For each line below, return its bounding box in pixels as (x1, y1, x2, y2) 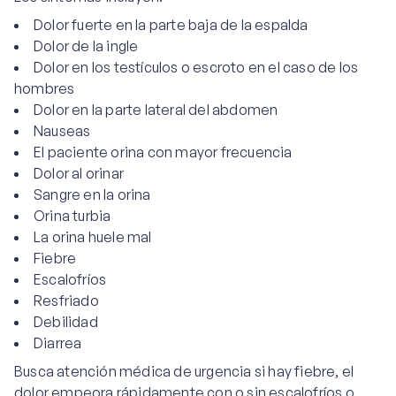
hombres (14, 80, 75, 97)
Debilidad (34, 313, 98, 331)
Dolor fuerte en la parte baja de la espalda (34, 16, 308, 34)
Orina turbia (34, 207, 111, 225)
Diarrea (34, 334, 82, 352)
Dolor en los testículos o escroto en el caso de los (34, 58, 359, 76)
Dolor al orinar (34, 164, 124, 182)
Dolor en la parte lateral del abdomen (34, 101, 278, 118)
